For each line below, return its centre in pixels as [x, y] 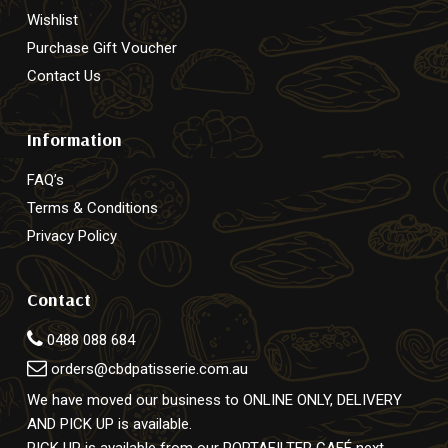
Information [74, 139]
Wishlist [52, 19]
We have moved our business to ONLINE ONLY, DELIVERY [214, 400]
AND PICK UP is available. [109, 424]
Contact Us [63, 75]
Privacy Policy [71, 235]
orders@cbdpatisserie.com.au [149, 368]
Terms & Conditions [92, 207]
